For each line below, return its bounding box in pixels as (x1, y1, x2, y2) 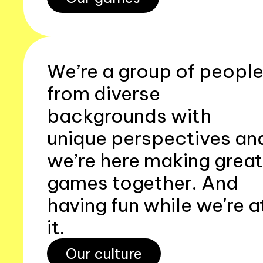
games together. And (47, 171, 238, 194)
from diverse (47, 82, 160, 105)
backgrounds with (47, 104, 211, 127)
